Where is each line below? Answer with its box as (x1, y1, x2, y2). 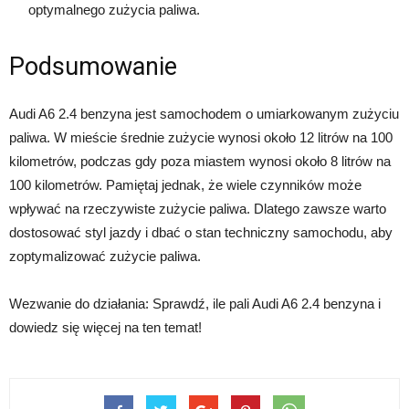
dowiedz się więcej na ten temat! (9, 319, 202, 335)
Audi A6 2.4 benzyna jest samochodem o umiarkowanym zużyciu (9, 105, 399, 121)
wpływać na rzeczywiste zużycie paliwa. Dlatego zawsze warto (9, 200, 386, 216)
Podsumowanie (9, 51, 177, 81)
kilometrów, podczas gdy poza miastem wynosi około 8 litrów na (9, 152, 391, 169)
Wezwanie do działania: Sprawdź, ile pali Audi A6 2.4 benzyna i (9, 295, 381, 311)
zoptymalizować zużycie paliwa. (9, 247, 201, 264)
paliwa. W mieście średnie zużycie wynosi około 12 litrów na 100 (9, 129, 393, 145)
